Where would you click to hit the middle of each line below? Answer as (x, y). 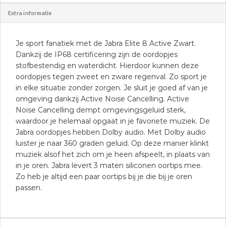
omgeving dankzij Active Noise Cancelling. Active (102, 99)
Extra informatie (30, 13)
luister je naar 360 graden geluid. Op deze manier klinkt (112, 143)
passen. (29, 187)
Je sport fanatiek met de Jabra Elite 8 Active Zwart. (106, 43)
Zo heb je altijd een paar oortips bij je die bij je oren (104, 176)
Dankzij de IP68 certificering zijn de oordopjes (97, 54)
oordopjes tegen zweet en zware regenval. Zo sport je (111, 76)
